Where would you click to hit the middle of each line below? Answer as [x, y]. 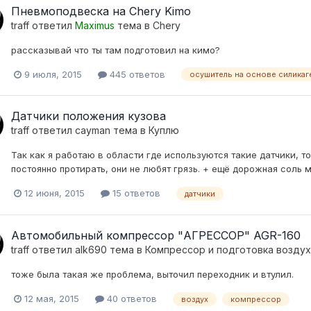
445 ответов [136, 74]
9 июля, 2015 [53, 74]
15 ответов [135, 193]
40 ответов [131, 298]
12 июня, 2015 [54, 193]
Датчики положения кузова [89, 116]
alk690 [91, 250]
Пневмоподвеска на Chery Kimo [101, 11]
